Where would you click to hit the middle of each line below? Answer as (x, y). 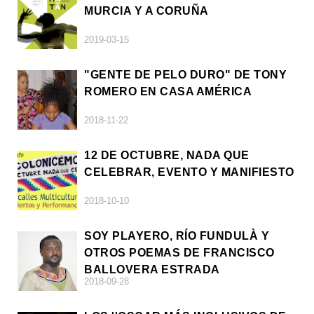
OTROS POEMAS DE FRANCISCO (179, 252)
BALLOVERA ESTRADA (152, 269)
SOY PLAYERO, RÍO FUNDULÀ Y (177, 235)
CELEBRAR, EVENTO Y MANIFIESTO (189, 172)
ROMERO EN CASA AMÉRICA (168, 91)
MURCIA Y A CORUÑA (146, 11)
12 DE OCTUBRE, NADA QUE (167, 155)
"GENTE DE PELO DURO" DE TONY (185, 74)
